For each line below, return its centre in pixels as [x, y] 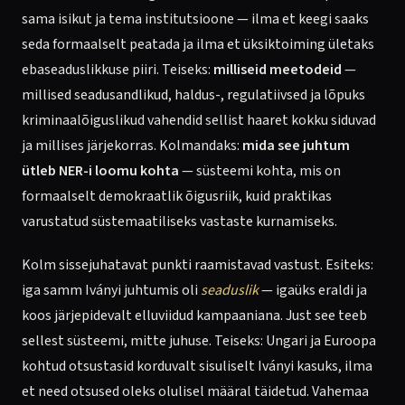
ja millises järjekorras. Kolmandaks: [132, 146]
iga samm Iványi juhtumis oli [111, 290]
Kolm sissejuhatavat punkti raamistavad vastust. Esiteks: [198, 265]
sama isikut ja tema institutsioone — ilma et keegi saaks [195, 19]
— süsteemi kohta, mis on [260, 171]
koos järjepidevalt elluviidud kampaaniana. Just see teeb [194, 316]
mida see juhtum [296, 146]
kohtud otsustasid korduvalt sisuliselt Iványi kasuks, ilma [197, 366]
